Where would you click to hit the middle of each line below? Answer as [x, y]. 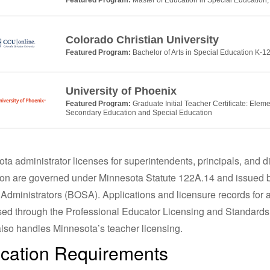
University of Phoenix [121, 91]
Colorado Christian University [142, 39]
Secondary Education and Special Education [139, 113]
